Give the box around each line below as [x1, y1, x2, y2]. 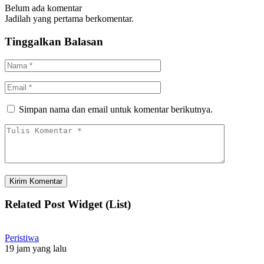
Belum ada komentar [5, 3, 82, 14]
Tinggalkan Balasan [5, 35, 103, 48]
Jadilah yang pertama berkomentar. [5, 14, 134, 24]
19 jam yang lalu [5, 243, 67, 253]
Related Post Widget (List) [5, 198, 131, 211]
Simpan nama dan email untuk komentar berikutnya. [19, 104, 213, 114]
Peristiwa [5, 233, 39, 243]
